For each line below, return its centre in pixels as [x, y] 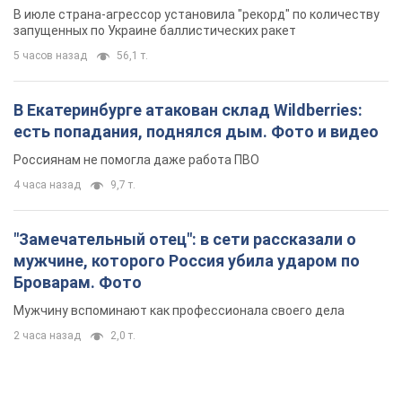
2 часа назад [47, 85]
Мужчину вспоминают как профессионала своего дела [179, 60]
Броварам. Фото [78, 31]
